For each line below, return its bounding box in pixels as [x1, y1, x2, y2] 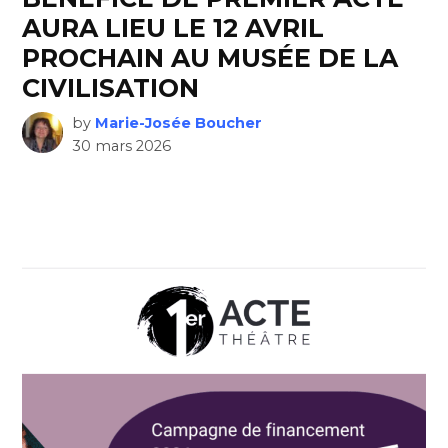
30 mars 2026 [71, 137, 171, 156]
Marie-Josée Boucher [94, 114, 262, 133]
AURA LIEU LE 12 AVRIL [22, 13, 325, 44]
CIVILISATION [22, 73, 200, 104]
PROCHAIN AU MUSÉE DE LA [22, 43, 399, 74]
